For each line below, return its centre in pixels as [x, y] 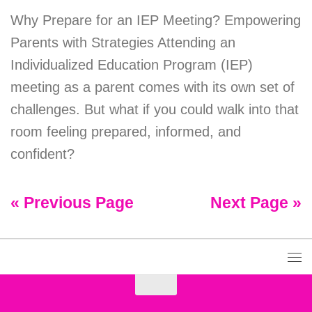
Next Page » [256, 203]
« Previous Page [72, 203]
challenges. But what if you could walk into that [155, 109]
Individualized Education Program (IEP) [132, 64]
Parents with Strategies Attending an [123, 42]
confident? [42, 154]
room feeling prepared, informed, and [126, 131]
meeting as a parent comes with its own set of [153, 87]
